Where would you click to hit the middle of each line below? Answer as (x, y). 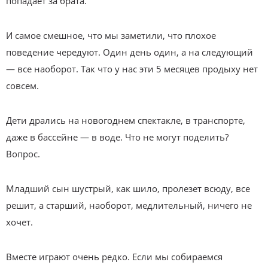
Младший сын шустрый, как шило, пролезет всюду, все (128, 189)
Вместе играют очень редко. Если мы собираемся (114, 257)
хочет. (19, 222)
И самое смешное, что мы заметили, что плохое (111, 36)
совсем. (22, 86)
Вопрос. (23, 154)
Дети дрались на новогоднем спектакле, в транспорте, (126, 121)
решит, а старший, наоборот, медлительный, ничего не (129, 205)
